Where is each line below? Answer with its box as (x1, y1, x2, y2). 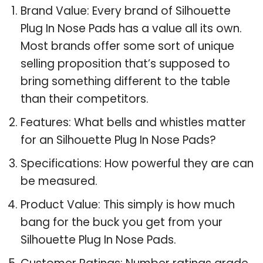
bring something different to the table (21, 73, 230, 89)
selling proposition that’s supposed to (21, 55, 230, 72)
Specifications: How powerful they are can (21, 155, 254, 171)
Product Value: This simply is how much (21, 196, 235, 213)
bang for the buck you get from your (21, 214, 222, 230)
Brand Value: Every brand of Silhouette (21, 2, 231, 19)
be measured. (21, 173, 97, 189)
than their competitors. (21, 90, 149, 107)
